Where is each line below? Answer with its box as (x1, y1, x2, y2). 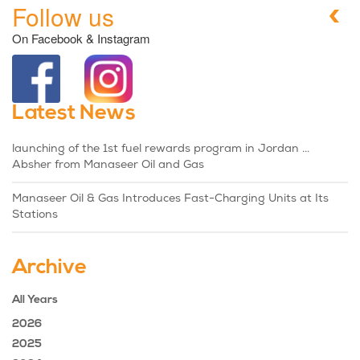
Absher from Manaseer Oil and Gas (12, 159, 204, 172)
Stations (12, 209, 58, 222)
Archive (12, 257, 87, 280)
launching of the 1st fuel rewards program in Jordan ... (12, 143, 309, 156)
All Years (12, 294, 58, 307)
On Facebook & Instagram (12, 30, 150, 47)
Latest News (12, 103, 136, 125)
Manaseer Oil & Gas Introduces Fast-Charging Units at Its (12, 193, 329, 206)
